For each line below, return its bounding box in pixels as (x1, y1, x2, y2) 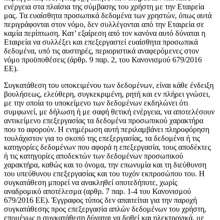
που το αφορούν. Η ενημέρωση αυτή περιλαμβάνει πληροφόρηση (4, 125, 209, 134)
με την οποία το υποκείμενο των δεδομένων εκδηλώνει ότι (4, 99, 188, 108)
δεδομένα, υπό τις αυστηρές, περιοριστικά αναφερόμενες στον (4, 47, 199, 55)
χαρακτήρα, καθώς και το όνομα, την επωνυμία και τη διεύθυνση (4, 161, 206, 169)
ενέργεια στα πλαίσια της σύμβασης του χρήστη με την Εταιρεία (4, 2, 204, 11)
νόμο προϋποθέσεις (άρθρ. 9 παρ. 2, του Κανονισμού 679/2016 (4, 55, 202, 64)
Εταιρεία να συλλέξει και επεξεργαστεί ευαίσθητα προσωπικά (4, 38, 198, 47)
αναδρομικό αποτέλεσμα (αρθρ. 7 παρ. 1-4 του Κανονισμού (4, 187, 191, 196)
